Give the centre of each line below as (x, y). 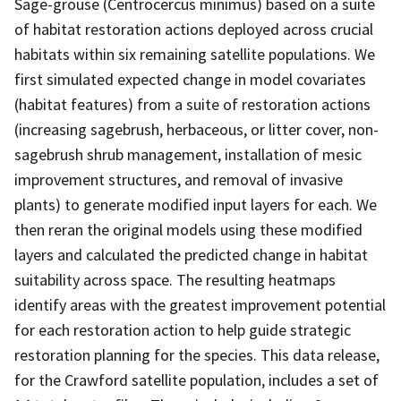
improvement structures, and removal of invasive (179, 179)
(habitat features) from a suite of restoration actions (192, 104)
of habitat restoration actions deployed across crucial (194, 29)
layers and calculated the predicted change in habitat (191, 254)
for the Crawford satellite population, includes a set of (196, 380)
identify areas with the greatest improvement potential (200, 304)
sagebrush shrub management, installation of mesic (188, 154)
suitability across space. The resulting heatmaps (175, 279)
